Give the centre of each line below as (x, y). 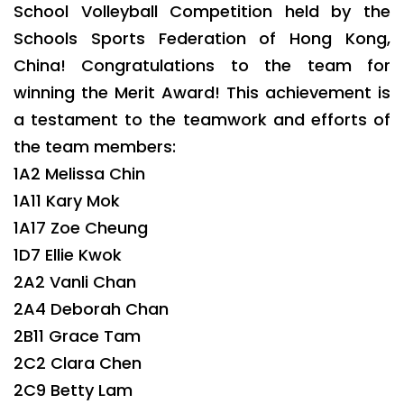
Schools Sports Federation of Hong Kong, (202, 39)
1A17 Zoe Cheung (81, 228)
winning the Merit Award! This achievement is (202, 93)
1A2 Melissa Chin (79, 174)
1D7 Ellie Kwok (68, 255)
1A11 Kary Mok (67, 201)
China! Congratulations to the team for (202, 66)
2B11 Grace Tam (77, 336)
